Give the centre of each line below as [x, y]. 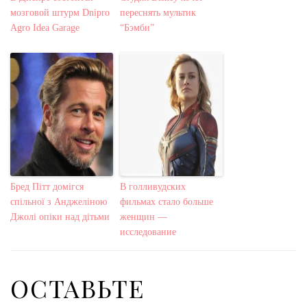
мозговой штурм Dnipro [60, 13]
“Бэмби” [137, 28]
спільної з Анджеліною [59, 202]
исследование [148, 232]
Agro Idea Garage [45, 28]
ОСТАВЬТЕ [77, 288]
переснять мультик [158, 13]
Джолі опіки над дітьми [60, 217]
